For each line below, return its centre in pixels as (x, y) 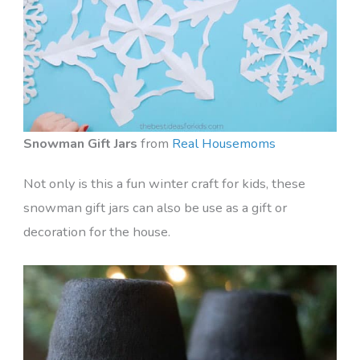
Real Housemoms (223, 143)
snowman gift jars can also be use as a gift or (155, 207)
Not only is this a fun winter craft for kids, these (164, 183)
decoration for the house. (96, 231)
